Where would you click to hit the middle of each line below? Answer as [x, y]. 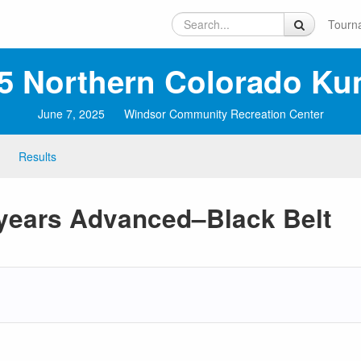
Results [37, 156]
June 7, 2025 [71, 114]
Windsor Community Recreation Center [224, 114]
